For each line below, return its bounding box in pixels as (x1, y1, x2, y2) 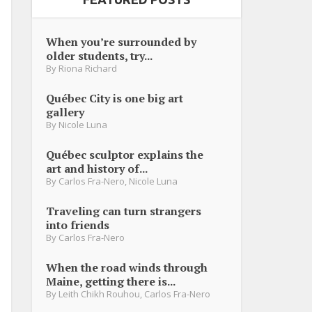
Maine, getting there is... (46, 273, 175, 289)
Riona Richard (58, 61, 117, 75)
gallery (46, 104, 84, 120)
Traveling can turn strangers (46, 203, 201, 219)
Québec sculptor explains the (46, 146, 203, 162)
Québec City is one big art (46, 90, 183, 106)
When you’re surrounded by (46, 33, 196, 49)
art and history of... (46, 160, 148, 176)
